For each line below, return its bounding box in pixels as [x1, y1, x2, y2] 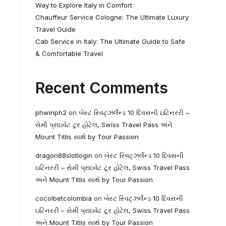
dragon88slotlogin [35, 151, 92, 159]
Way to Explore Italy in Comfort [35, 1, 132, 9]
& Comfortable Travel [35, 49, 103, 58]
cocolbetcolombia [35, 194, 92, 202]
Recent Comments [35, 79, 168, 97]
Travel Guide [35, 25, 76, 33]
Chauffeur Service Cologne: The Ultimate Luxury [35, 13, 189, 21]
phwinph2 [35, 108, 67, 117]
